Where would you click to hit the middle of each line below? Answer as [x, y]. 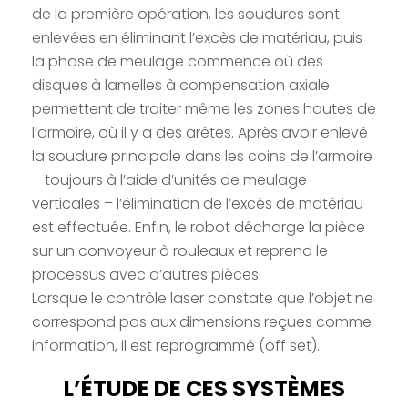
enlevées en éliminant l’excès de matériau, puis [197, 37]
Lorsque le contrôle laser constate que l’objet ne [203, 298]
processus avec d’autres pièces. [147, 274]
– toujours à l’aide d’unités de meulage [169, 179]
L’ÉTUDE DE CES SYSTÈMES [204, 388]
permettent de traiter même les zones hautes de [204, 108]
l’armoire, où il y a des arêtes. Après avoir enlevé [200, 132]
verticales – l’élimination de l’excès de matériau [198, 203]
